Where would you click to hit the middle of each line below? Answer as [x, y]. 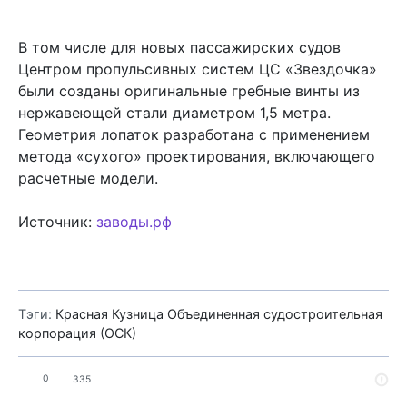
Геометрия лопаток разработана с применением [194, 134]
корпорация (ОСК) [77, 333]
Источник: [57, 221]
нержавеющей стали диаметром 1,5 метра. [174, 112]
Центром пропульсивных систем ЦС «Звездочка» [198, 69]
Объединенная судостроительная [275, 313]
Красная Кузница [109, 313]
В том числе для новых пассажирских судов [179, 47]
